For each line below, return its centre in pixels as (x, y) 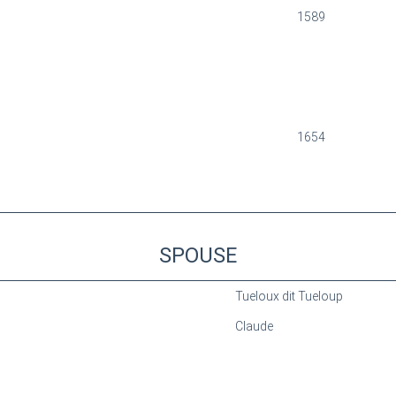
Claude (254, 326)
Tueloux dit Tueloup (289, 296)
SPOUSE (198, 255)
